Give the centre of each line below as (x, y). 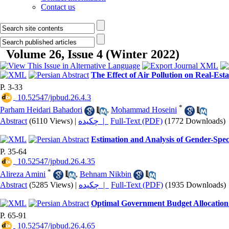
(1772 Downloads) (195, 121)
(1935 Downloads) (196, 185)
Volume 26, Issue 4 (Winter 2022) (93, 54)
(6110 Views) (51, 121)
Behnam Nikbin (106, 174)
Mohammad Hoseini (144, 110)
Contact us (58, 7)
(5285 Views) (51, 185)
